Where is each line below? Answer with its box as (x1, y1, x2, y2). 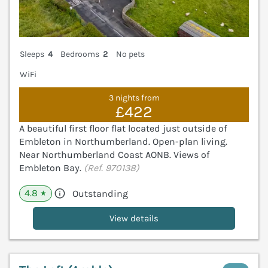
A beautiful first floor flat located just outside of (19, 123, 227, 134)
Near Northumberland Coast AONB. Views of (19, 149, 209, 160)
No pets (115, 49, 145, 60)
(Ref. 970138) (84, 162, 139, 173)
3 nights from (108, 92, 160, 103)
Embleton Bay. (19, 162, 84, 173)
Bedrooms (60, 49, 100, 60)
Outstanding (72, 188, 128, 199)
